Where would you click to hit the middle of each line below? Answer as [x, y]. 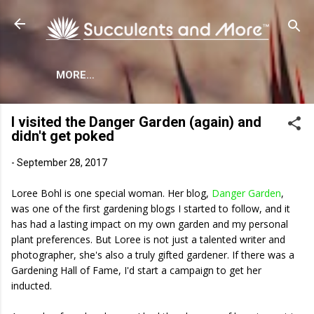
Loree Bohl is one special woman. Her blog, [111, 193]
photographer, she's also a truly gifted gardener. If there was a [153, 254]
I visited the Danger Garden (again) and [136, 122]
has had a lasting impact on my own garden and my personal [150, 224]
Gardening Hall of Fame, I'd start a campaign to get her [136, 270]
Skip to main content [157, 18]
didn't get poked [63, 136]
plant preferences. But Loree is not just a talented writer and [148, 239]
